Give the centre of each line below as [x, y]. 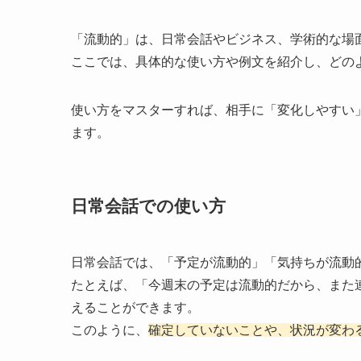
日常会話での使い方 [148, 206]
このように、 [110, 330]
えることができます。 [135, 308]
